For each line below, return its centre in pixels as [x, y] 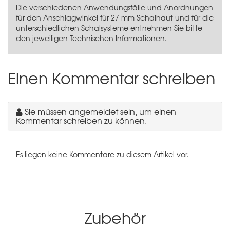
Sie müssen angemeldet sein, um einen [100, 111]
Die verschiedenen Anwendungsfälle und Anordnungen [114, 7]
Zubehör [115, 217]
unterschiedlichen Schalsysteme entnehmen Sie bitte [109, 27]
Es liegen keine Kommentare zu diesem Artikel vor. [102, 154]
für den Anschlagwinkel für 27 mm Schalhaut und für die [115, 17]
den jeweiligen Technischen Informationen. [91, 38]
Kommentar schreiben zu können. [81, 120]
